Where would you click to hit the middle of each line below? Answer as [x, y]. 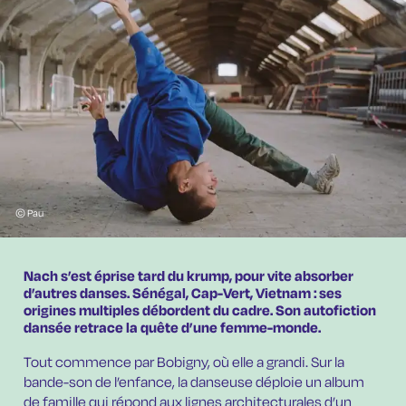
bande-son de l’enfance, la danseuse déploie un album [194, 382]
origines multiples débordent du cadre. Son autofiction [200, 312]
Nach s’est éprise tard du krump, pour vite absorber [189, 277]
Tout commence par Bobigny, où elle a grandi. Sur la [184, 362]
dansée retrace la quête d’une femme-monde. [173, 329]
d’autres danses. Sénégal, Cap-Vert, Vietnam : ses [183, 295]
